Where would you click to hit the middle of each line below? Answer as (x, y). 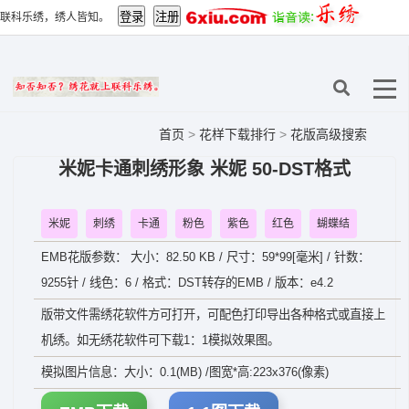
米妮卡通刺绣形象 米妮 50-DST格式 (204, 169)
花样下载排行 (239, 134)
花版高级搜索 (329, 134)
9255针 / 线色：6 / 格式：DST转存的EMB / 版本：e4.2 (187, 283)
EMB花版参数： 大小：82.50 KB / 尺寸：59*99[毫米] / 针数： (205, 257)
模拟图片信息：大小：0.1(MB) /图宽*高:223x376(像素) (185, 372)
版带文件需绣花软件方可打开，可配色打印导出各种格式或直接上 (213, 315)
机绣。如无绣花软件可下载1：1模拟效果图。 (160, 340)
